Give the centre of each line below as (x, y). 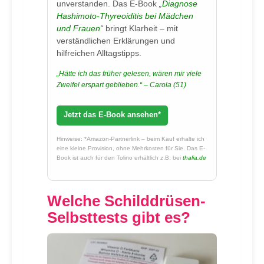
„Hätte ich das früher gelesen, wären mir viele (129, 74)
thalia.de (194, 158)
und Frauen (78, 28)
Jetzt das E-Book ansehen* (112, 115)
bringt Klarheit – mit (141, 28)
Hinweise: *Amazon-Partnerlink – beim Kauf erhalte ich (131, 139)
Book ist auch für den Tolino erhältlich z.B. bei (119, 158)
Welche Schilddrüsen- (126, 201)
